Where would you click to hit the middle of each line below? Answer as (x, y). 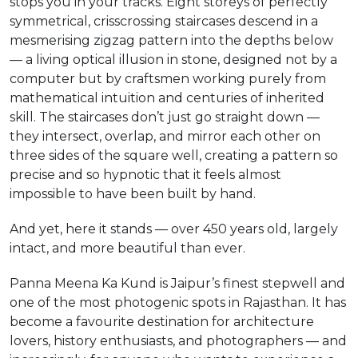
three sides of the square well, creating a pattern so (174, 155)
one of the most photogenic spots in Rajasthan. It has (178, 302)
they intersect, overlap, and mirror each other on (165, 136)
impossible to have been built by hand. (133, 194)
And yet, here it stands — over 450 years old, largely (174, 229)
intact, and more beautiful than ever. (127, 248)
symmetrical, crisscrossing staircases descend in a (164, 21)
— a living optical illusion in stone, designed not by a (173, 60)
